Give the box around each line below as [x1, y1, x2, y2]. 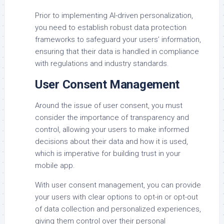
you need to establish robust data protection [35, 22, 186, 32]
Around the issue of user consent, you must [35, 100, 182, 110]
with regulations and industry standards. [35, 58, 169, 68]
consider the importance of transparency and [35, 112, 189, 122]
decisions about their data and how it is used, [35, 136, 188, 146]
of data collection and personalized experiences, [35, 204, 201, 213]
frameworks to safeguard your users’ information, [35, 34, 201, 44]
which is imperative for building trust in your [35, 148, 180, 158]
